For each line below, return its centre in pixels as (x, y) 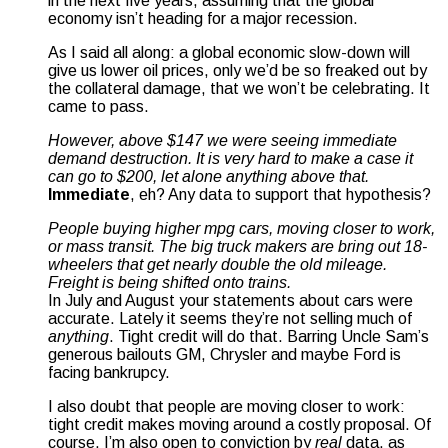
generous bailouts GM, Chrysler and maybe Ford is (224, 354)
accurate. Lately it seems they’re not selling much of (230, 318)
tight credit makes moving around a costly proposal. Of (239, 424)
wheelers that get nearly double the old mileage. (217, 264)
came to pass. (98, 106)
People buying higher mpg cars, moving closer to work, (241, 228)
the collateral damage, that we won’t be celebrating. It (239, 88)
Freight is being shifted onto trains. (169, 282)
